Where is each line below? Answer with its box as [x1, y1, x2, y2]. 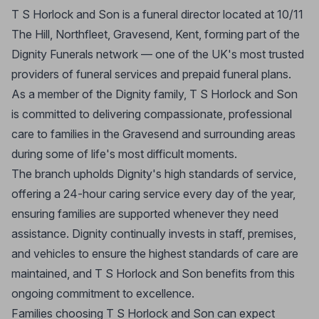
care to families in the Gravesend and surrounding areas [11, 127, 296, 141]
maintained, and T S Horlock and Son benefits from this [11, 266, 295, 281]
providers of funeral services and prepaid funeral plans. [11, 67, 291, 81]
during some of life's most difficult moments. [11, 147, 237, 161]
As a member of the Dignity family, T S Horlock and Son [11, 87, 298, 101]
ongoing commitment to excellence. [11, 286, 194, 300]
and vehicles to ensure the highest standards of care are [11, 246, 298, 261]
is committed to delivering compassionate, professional [11, 107, 292, 121]
